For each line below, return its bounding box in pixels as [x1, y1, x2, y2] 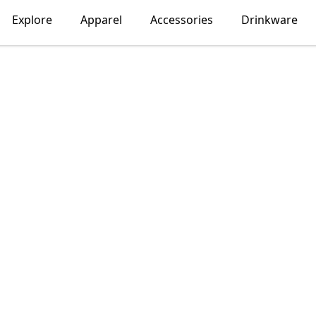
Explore [11, 12, 52, 28]
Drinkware [241, 12, 298, 28]
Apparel [80, 12, 122, 28]
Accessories [150, 12, 213, 28]
